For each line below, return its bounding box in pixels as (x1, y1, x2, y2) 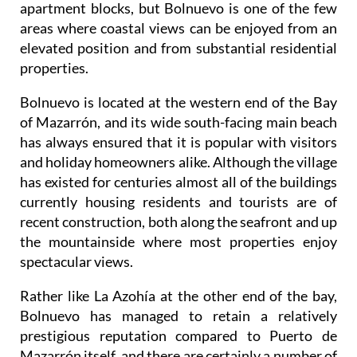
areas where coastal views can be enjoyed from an (20, 18, 337, 37)
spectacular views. (20, 252, 133, 270)
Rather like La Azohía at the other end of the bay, (20, 286, 337, 304)
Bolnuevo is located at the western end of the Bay (20, 92, 337, 111)
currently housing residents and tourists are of (20, 192, 337, 210)
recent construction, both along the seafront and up (20, 212, 337, 230)
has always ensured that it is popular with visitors (20, 132, 337, 151)
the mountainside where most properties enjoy (20, 232, 337, 250)
